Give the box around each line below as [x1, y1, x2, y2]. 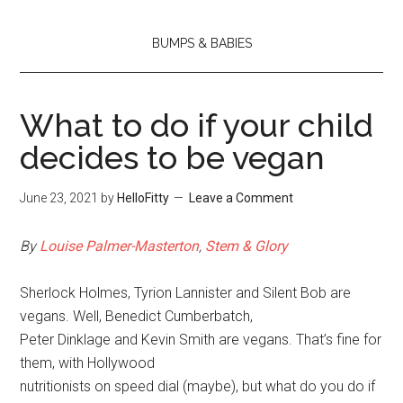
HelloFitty [117, 191, 170, 206]
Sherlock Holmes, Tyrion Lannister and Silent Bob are [20, 284, 352, 302]
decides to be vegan [20, 139, 326, 177]
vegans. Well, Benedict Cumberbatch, [20, 308, 254, 326]
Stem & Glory [205, 237, 289, 255]
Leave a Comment [189, 191, 294, 206]
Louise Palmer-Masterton [40, 237, 200, 255]
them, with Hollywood [20, 354, 156, 372]
